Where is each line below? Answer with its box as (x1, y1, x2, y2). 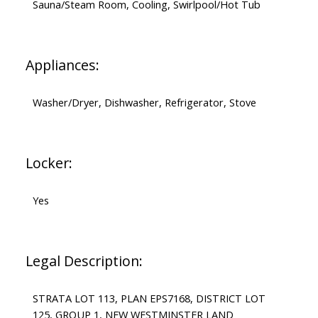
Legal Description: (25, 251, 143, 270)
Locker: (25, 153, 72, 172)
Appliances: (25, 55, 99, 75)
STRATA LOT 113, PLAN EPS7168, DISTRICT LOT (32, 290, 265, 305)
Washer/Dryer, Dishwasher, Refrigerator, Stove (32, 94, 256, 109)
